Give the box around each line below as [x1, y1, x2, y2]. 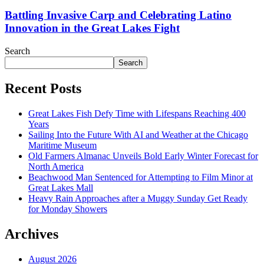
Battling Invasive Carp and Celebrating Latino [5, 9, 232, 22]
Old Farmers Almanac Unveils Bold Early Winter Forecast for [28, 150, 258, 161]
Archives [5, 226, 58, 242]
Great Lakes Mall [28, 182, 93, 193]
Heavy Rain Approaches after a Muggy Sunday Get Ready [28, 193, 247, 203]
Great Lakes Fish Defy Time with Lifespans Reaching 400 [28, 108, 246, 118]
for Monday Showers [28, 203, 107, 214]
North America [28, 161, 84, 171]
